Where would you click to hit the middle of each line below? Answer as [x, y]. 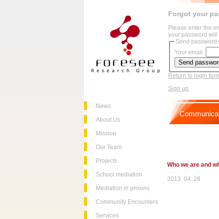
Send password [196, 42]
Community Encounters [127, 202]
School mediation [119, 175]
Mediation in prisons [123, 188]
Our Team [109, 147]
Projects [107, 161]
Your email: [189, 53]
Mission [106, 133]
